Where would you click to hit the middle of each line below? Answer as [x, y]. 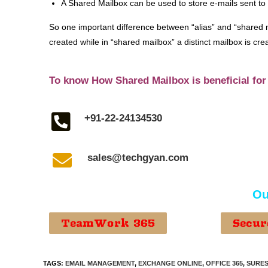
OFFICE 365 [224, 263]
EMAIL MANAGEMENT [100, 263]
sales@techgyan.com [138, 158]
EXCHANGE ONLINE [170, 263]
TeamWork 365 [108, 223]
